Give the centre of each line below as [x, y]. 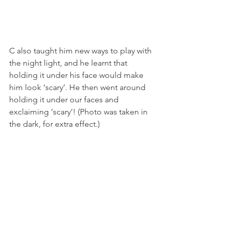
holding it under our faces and [65, 99]
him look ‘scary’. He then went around [78, 87]
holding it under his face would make [77, 75]
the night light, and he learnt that [69, 63]
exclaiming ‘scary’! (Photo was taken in [79, 111]
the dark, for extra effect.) [54, 124]
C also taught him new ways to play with [81, 50]
